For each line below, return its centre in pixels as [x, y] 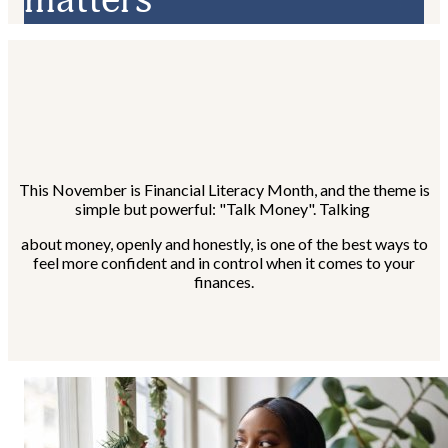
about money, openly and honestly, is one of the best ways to [224, 243]
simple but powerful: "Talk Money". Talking [224, 208]
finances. [224, 281]
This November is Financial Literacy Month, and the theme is [224, 189]
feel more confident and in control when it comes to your [224, 262]
